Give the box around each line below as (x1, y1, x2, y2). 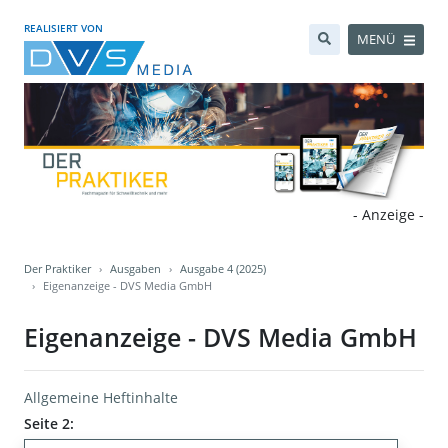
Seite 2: (24, 414, 74, 434)
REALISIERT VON (24, 21, 103, 35)
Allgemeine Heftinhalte (24, 388, 178, 408)
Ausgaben (110, 261, 161, 277)
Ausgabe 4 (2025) (180, 261, 266, 277)
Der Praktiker (24, 261, 91, 277)
